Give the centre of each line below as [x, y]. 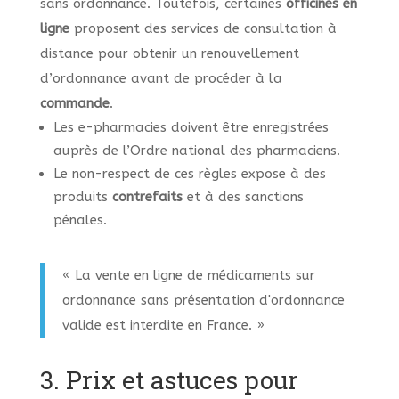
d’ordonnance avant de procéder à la [161, 79]
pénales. [80, 220]
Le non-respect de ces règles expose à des [189, 174]
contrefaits [147, 197]
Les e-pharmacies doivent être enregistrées [191, 128]
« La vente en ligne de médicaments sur [188, 276]
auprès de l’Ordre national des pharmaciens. [196, 151]
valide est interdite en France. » [163, 326]
